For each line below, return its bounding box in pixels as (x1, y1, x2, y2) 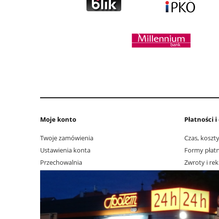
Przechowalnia (40, 158, 82, 167)
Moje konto (40, 114, 76, 124)
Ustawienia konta (40, 146, 90, 155)
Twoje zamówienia (40, 133, 93, 143)
